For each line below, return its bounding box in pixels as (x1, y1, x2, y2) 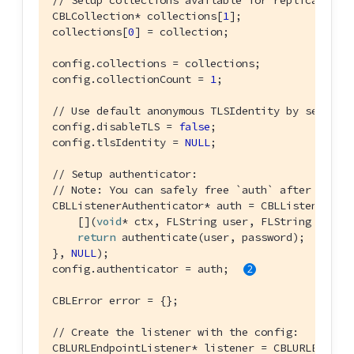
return (77, 230, 115, 245)
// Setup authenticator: (52, 167, 198, 182)
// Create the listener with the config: (52, 325, 299, 340)
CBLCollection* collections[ (52, 9, 223, 24)
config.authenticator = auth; (52, 262, 235, 277)
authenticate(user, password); (115, 230, 305, 245)
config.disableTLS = (52, 119, 179, 134)
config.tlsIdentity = (52, 135, 185, 150)
